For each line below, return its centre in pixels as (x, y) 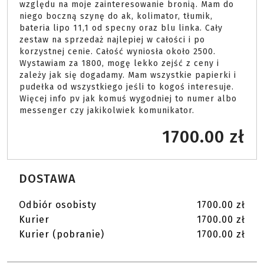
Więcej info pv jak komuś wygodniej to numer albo (128, 99)
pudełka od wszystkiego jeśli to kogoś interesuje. (127, 87)
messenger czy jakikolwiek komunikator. (108, 111)
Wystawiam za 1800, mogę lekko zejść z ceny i (119, 64)
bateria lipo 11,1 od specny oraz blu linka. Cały (121, 28)
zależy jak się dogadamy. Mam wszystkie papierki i (128, 75)
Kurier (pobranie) (62, 235)
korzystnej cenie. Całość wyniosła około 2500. (118, 52)
